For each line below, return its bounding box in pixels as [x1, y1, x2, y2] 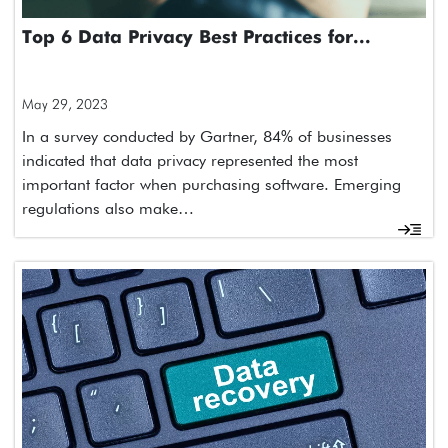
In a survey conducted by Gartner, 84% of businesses [22, 127, 392, 147]
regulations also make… [22, 199, 194, 219]
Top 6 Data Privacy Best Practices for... [22, 29, 371, 48]
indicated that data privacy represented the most [22, 151, 358, 171]
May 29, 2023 [22, 96, 108, 113]
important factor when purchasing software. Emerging [22, 175, 401, 195]
